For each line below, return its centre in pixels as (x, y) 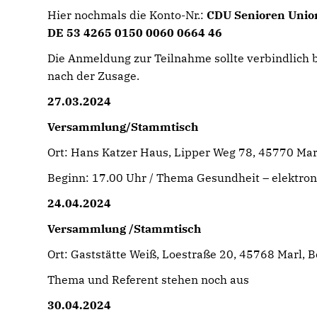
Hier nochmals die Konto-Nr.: (127, 15)
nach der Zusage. (94, 76)
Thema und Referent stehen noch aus (149, 279)
